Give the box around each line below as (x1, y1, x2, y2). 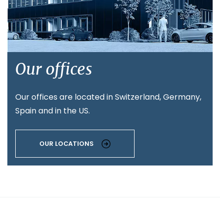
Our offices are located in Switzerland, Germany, (15, 91, 201, 103)
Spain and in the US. (15, 105, 90, 117)
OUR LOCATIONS (39, 139, 94, 148)
